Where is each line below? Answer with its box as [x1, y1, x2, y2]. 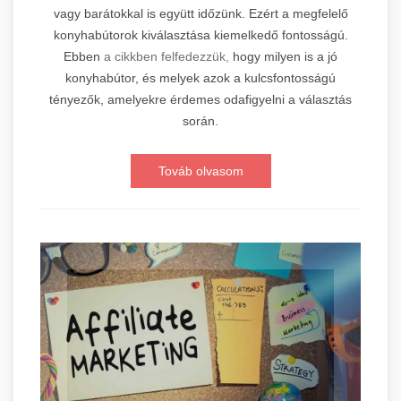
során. [183, 114, 218, 129]
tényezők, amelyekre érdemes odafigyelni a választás [49, 92, 352, 107]
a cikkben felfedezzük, [104, 49, 229, 64]
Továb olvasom [158, 164, 243, 179]
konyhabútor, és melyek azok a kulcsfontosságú [65, 71, 336, 86]
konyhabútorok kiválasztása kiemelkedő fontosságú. [53, 28, 348, 43]
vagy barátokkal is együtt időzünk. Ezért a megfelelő [53, 6, 348, 21]
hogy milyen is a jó [229, 49, 337, 64]
